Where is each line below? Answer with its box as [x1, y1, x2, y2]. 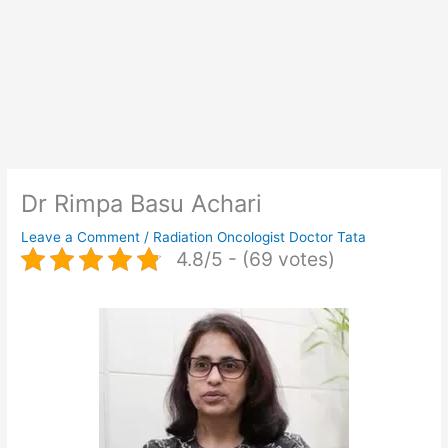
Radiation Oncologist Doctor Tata [153, 228, 367, 245]
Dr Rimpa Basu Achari [21, 188, 263, 218]
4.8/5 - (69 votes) [176, 246, 336, 271]
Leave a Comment [21, 228, 141, 245]
